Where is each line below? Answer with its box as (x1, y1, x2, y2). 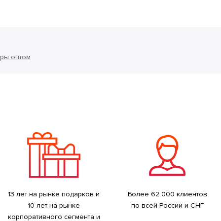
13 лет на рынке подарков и (8, 190, 100, 199)
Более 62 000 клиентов (127, 190, 207, 199)
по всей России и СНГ (131, 201, 204, 210)
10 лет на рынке (28, 201, 80, 210)
